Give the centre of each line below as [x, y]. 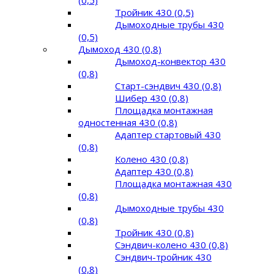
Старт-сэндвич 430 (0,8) [168, 85]
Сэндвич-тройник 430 [163, 257]
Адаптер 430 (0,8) [154, 171]
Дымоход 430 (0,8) [120, 49]
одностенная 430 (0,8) [128, 122]
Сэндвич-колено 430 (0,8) [172, 244]
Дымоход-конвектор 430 [170, 61]
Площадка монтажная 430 [173, 183]
